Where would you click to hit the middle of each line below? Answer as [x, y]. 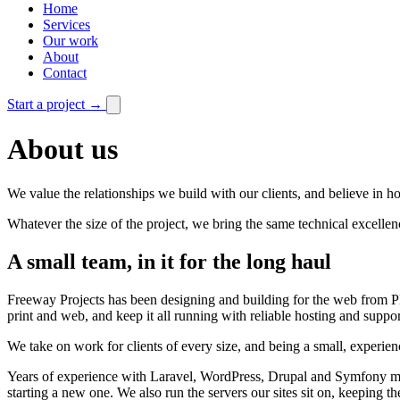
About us [62, 150]
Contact [65, 72]
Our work [71, 40]
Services [67, 24]
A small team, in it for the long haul [169, 261]
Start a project [48, 104]
